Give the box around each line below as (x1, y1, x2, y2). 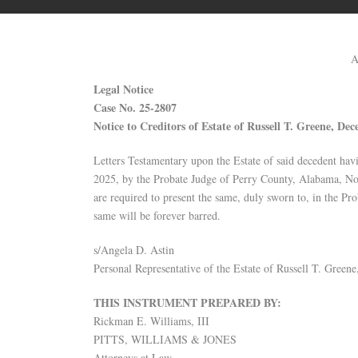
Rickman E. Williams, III (93, 313, 209, 328)
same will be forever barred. (93, 208, 221, 223)
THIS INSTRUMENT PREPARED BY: (93, 294, 281, 311)
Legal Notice (93, 81, 153, 97)
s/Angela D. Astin (93, 242, 174, 257)
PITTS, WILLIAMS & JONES (93, 332, 237, 347)
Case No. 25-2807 (93, 99, 177, 116)
